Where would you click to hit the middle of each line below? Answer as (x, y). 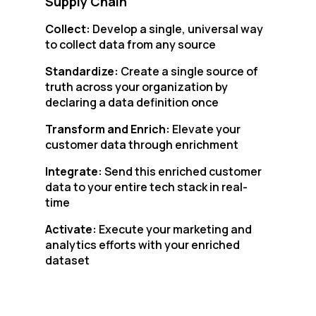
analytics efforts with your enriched (142, 245)
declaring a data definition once (132, 102)
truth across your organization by (136, 87)
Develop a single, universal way (178, 29)
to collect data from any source (130, 44)
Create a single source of (189, 71)
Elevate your (205, 129)
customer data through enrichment (142, 145)
